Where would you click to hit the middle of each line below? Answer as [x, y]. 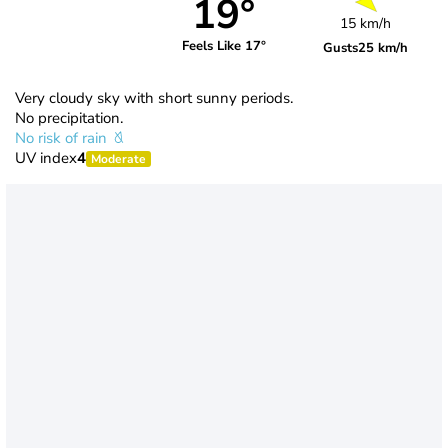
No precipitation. [69, 117]
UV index [46, 157]
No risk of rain [63, 137]
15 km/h [366, 23]
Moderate [118, 158]
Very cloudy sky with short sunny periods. [154, 97]
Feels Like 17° [223, 46]
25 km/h [383, 47]
